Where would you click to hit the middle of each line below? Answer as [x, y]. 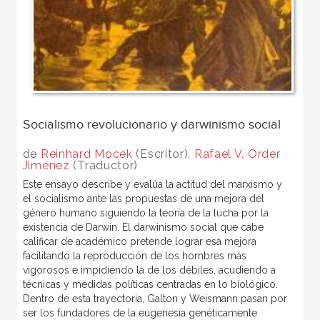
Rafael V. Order [237, 154]
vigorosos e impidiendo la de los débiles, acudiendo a [149, 270]
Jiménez [46, 166]
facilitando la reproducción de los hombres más [134, 256]
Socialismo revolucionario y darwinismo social [151, 125]
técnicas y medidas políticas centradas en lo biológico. [150, 285]
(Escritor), [163, 154]
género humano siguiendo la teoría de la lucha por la [145, 213]
